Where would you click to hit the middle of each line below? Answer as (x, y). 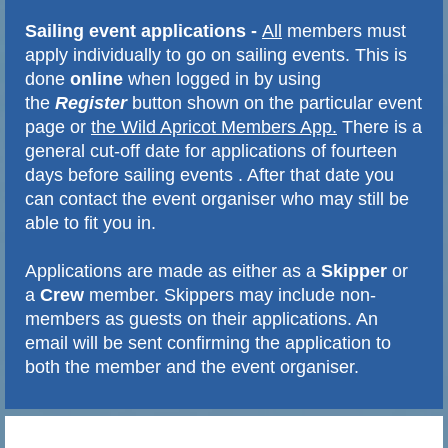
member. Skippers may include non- (230, 294)
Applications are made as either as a (173, 270)
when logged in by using (222, 78)
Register (91, 102)
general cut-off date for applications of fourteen (211, 150)
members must (344, 30)
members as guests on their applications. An (201, 318)
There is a (379, 126)
